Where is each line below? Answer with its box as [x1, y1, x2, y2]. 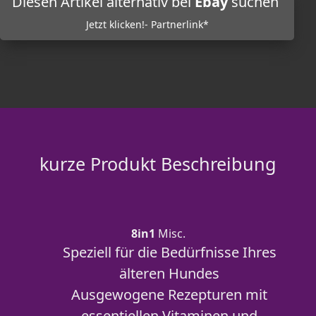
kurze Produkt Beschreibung [39, 152, 276, 176]
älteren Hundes [119, 264, 219, 283]
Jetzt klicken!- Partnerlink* [85, 18, 209, 31]
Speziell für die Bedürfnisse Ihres [62, 243, 276, 262]
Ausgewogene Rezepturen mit [71, 285, 267, 304]
